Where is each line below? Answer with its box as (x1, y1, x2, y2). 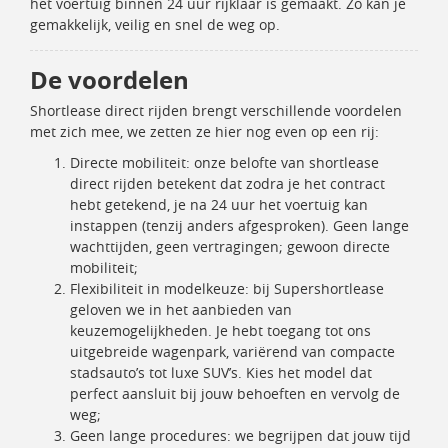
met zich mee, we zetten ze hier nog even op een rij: (30, 122, 379, 141)
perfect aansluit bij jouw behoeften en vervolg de (70, 384, 400, 403)
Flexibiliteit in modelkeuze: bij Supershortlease (70, 279, 384, 298)
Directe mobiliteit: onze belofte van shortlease (70, 153, 379, 172)
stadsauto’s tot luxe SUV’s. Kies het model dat (70, 363, 372, 382)
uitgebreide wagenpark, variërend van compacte (70, 342, 395, 361)
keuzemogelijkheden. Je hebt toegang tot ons (70, 321, 371, 340)
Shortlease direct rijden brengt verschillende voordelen (30, 101, 402, 120)
